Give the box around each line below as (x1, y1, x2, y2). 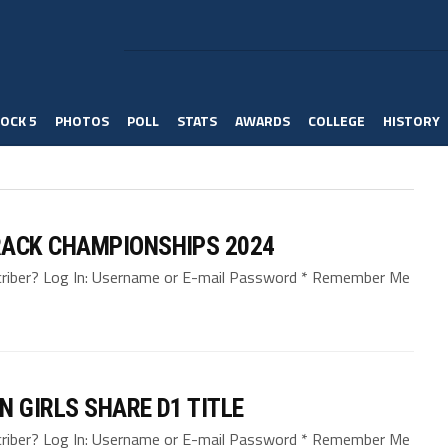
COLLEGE (308, 110, 365, 131)
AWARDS (235, 110, 290, 131)
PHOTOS (55, 110, 109, 131)
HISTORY (383, 110, 440, 131)
